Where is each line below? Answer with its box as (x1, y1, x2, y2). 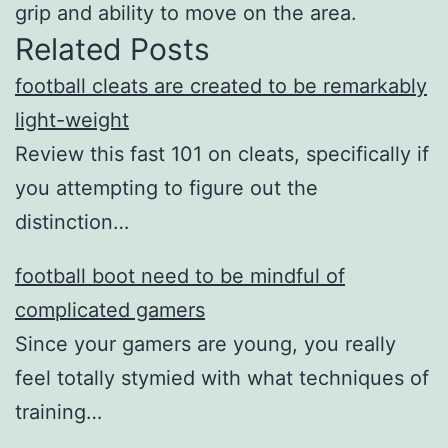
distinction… (15, 209, 129, 234)
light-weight (15, 107, 129, 132)
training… (15, 399, 102, 424)
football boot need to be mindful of (15, 263, 345, 288)
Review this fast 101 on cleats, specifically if (15, 141, 429, 166)
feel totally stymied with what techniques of (15, 365, 429, 390)
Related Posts (15, 30, 210, 67)
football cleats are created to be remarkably (15, 73, 427, 98)
